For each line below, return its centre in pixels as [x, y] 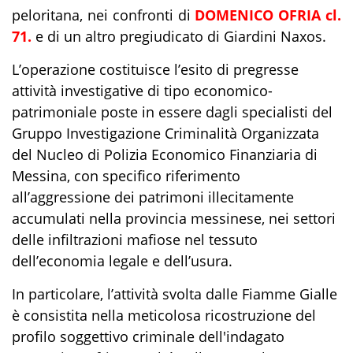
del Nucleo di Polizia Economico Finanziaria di [165, 154]
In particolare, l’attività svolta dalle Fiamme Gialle [175, 294]
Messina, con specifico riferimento [126, 175]
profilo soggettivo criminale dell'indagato [148, 336]
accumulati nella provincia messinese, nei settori [174, 218]
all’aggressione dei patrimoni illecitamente [153, 197]
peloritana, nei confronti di [104, 15]
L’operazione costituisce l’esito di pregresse [155, 69]
